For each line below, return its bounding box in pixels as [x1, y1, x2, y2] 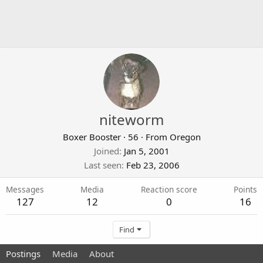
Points [233, 184, 257, 195]
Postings [6, 248, 41, 259]
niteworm [99, 110, 164, 129]
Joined [93, 145, 119, 157]
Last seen [83, 159, 122, 171]
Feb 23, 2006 [126, 159, 180, 171]
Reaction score [140, 184, 197, 195]
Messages [6, 184, 44, 195]
